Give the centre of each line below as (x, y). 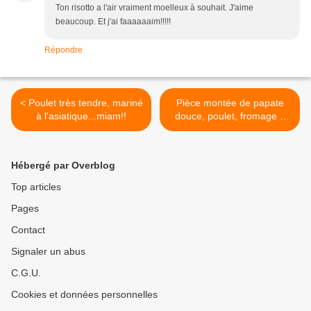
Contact (28, 230)
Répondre (64, 50)
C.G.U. (26, 273)
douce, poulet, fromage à (230, 116)
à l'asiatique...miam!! (81, 116)
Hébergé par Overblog (63, 166)
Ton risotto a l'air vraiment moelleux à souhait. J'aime (154, 8)
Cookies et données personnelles (84, 295)
